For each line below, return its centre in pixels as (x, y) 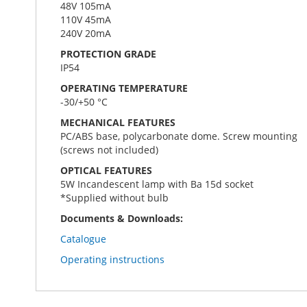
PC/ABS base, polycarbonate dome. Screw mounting (179, 136)
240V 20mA (86, 33)
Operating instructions (112, 259)
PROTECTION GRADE (108, 54)
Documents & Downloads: (122, 218)
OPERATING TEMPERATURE (124, 88)
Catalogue (83, 239)
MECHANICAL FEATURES (118, 122)
